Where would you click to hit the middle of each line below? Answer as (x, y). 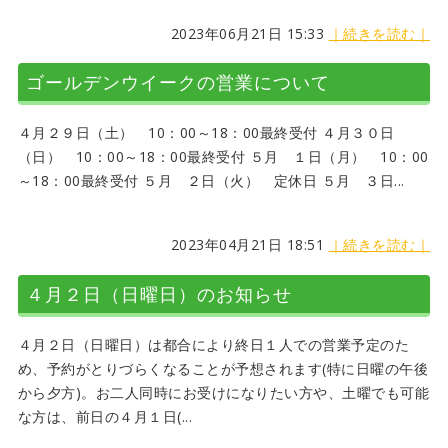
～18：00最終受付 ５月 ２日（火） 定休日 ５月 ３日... (211, 181)
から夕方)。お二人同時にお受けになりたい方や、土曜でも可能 (223, 392)
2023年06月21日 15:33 (249, 33)
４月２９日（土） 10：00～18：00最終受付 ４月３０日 (206, 133)
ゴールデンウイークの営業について (177, 82)
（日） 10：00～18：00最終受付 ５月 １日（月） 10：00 (223, 157)
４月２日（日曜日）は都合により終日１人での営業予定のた (213, 344)
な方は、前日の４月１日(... (105, 416)
